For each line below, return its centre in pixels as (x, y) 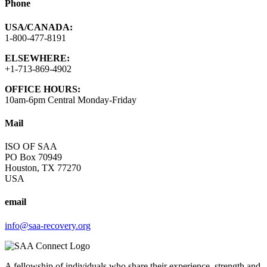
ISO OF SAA (31, 147)
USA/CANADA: (39, 27)
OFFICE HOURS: (43, 89)
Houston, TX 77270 (43, 168)
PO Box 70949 (33, 157)
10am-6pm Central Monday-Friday (71, 100)
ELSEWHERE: (37, 58)
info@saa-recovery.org (48, 225)
